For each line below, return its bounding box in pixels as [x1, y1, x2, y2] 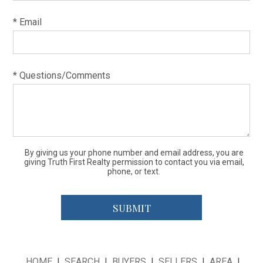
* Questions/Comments [13, 70, 110, 82]
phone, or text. [107, 167, 160, 177]
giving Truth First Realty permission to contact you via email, [23, 157, 244, 167]
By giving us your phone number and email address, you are [24, 148, 244, 158]
